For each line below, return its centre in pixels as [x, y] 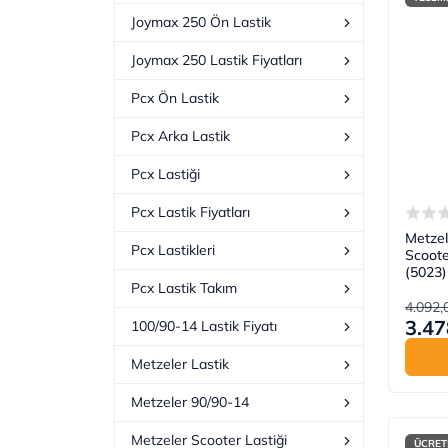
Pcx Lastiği [165, 174]
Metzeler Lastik [180, 364]
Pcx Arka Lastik [180, 136]
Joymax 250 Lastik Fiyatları [216, 60]
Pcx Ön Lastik [175, 98]
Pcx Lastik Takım [184, 288]
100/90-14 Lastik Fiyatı [204, 326]
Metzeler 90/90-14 [190, 402]
